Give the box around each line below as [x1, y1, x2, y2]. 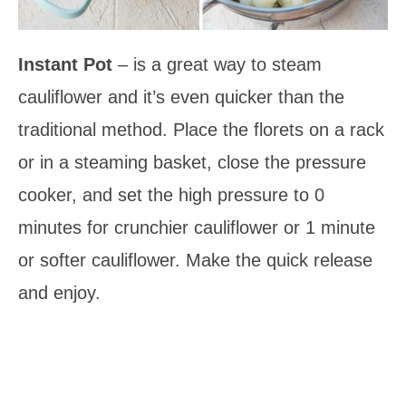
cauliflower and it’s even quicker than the [18, 86, 344, 107]
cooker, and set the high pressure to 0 [18, 184, 324, 205]
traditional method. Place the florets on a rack [18, 119, 384, 140]
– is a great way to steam [118, 53, 322, 74]
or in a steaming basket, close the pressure [18, 151, 366, 172]
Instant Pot [18, 53, 118, 74]
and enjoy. [18, 282, 101, 303]
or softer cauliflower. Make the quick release [18, 249, 372, 270]
